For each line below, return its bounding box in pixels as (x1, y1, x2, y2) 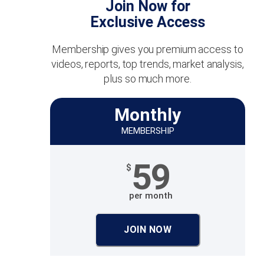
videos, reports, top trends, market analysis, (51, 58, 244, 70)
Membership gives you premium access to (52, 43, 243, 55)
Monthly (114, 104, 181, 125)
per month (129, 190, 173, 201)
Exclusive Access (90, 14, 205, 31)
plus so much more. (104, 72, 192, 85)
